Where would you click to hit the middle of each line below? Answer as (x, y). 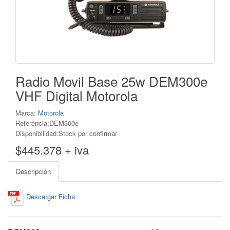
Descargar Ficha (50, 197)
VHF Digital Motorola (76, 95)
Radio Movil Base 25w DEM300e (111, 81)
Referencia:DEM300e (47, 123)
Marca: (27, 113)
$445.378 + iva (52, 150)
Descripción (33, 171)
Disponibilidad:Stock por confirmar (66, 133)
